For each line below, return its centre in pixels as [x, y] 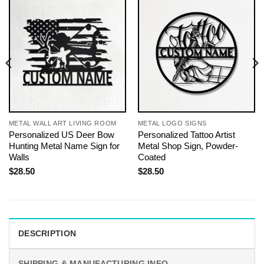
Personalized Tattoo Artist [186, 135]
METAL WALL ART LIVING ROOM [62, 123]
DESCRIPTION [47, 233]
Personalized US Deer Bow [61, 135]
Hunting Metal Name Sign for [64, 146]
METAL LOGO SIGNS [172, 123]
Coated [151, 157]
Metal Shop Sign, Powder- [188, 146]
